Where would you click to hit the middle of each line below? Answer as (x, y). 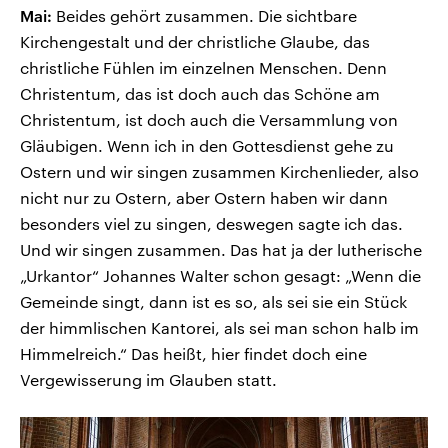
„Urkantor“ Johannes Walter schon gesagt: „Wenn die (220, 276)
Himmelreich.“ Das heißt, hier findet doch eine (193, 354)
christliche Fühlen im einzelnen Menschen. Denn (203, 68)
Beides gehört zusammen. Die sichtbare (204, 16)
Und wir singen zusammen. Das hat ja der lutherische (221, 250)
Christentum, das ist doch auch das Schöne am (200, 94)
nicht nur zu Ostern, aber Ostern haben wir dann (204, 198)
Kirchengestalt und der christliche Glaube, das (195, 42)
